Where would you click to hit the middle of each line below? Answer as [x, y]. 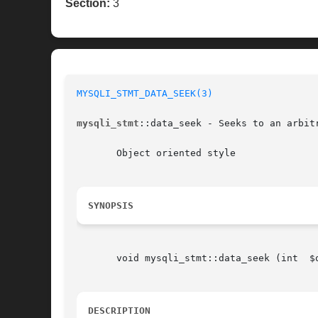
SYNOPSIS [111, 206]
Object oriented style [156, 153]
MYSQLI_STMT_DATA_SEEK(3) [145, 94]
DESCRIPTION [119, 311]
